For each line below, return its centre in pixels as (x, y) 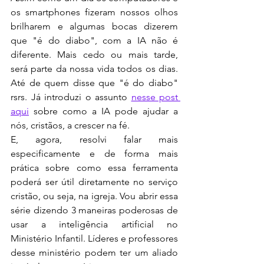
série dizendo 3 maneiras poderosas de (94, 210)
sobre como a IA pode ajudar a (103, 111)
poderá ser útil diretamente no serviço (94, 182)
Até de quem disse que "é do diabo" (94, 83)
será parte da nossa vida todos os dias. (94, 69)
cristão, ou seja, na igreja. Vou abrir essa (94, 196)
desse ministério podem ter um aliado (94, 253)
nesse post (154, 97)
